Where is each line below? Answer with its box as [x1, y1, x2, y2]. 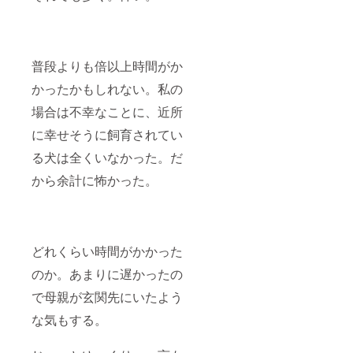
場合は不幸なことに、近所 [32, 102, 183, 121]
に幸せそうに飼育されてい [32, 125, 183, 144]
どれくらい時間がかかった [32, 242, 183, 261]
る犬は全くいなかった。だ [32, 148, 183, 167]
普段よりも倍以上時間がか [32, 57, 183, 76]
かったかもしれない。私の [32, 80, 183, 98]
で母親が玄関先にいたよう [32, 288, 183, 307]
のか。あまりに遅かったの [32, 265, 183, 284]
